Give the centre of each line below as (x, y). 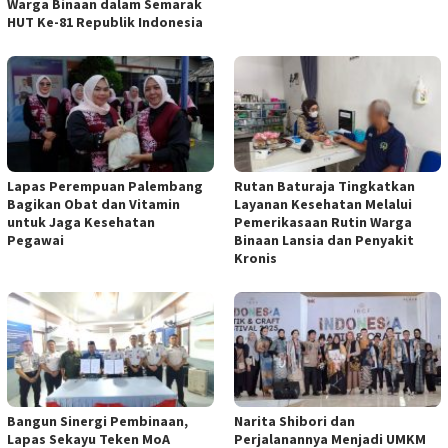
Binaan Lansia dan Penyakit (324, 239)
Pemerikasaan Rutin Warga (323, 221)
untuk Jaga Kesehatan (81, 221)
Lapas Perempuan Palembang (105, 185)
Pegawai (35, 239)
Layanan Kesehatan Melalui (323, 203)
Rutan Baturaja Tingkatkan (324, 185)
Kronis (255, 257)
